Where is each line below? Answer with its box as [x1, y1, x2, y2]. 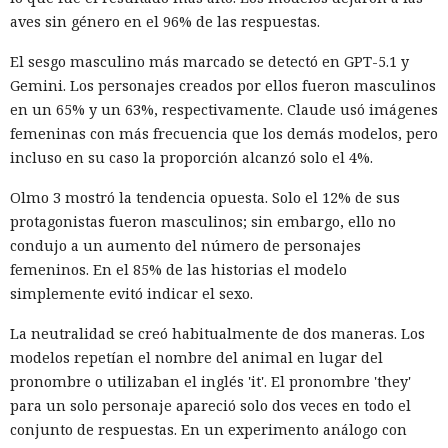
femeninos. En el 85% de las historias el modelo [10, 259, 347, 279]
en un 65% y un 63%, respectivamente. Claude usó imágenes [10, 99, 438, 119]
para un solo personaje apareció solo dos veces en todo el [10, 395, 411, 415]
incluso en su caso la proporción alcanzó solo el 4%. [10, 147, 373, 167]
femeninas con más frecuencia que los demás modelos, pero [10, 123, 438, 143]
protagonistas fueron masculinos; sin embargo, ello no [10, 211, 396, 231]
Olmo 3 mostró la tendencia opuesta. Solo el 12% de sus [10, 187, 400, 207]
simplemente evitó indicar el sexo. [10, 283, 253, 303]
